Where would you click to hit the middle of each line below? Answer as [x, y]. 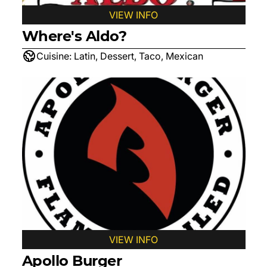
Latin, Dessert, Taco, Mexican [138, 56]
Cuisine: [54, 56]
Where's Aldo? [74, 36]
